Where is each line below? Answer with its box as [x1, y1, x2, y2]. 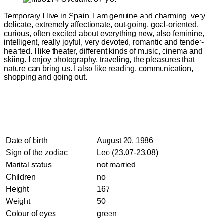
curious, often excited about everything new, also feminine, [4, 29, 204, 37]
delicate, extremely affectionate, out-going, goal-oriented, [4, 20, 199, 29]
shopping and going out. [4, 73, 87, 81]
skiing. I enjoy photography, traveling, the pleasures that [4, 55, 195, 64]
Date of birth [6, 136, 48, 145]
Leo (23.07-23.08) [97, 148, 158, 157]
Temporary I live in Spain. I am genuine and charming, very [4, 11, 205, 20]
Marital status [6, 160, 52, 169]
